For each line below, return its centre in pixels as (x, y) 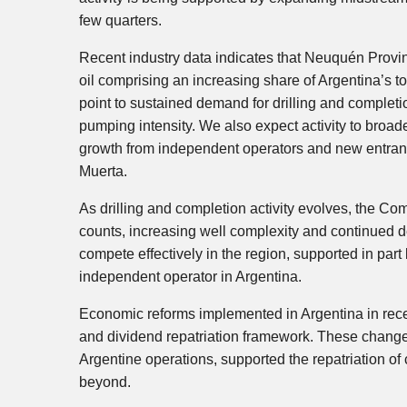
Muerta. (103, 172)
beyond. (105, 382)
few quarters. (120, 21)
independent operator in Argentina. (190, 277)
